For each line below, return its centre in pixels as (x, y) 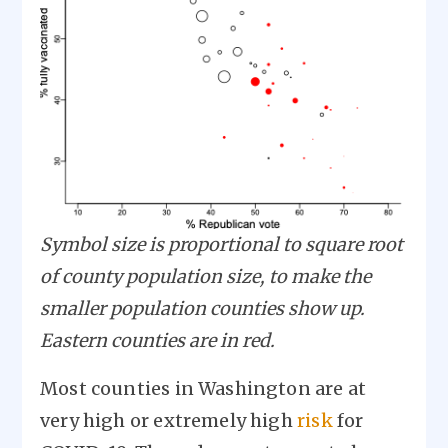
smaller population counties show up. (202, 309)
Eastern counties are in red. (157, 341)
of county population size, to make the (205, 277)
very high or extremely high (169, 421)
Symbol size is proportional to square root (221, 245)
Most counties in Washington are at (203, 389)
